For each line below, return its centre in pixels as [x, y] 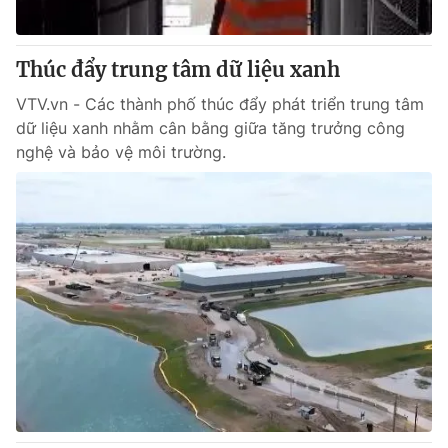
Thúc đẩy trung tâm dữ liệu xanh [178, 69]
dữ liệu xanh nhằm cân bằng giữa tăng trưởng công [210, 128]
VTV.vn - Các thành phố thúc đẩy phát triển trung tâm [220, 104]
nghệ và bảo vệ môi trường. [121, 152]
